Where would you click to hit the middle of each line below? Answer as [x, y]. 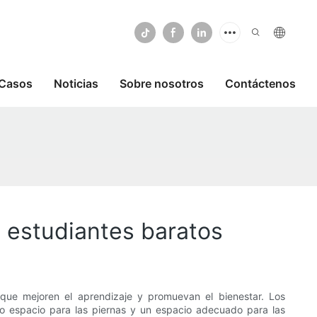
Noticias [76, 83]
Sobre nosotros [162, 83]
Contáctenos [260, 83]
